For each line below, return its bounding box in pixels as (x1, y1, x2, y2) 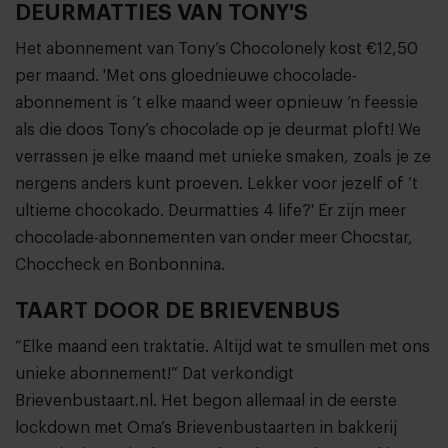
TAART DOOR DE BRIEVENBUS (15, 300, 340, 323)
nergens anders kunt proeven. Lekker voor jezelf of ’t (15, 176, 418, 193)
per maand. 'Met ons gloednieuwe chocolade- (15, 68, 357, 85)
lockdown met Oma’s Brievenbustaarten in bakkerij (15, 420, 397, 437)
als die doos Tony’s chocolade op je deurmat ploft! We (15, 122, 421, 139)
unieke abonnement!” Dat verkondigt (15, 366, 294, 383)
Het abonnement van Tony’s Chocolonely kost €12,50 (15, 41, 418, 58)
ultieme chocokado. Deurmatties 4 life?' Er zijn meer (15, 203, 406, 220)
